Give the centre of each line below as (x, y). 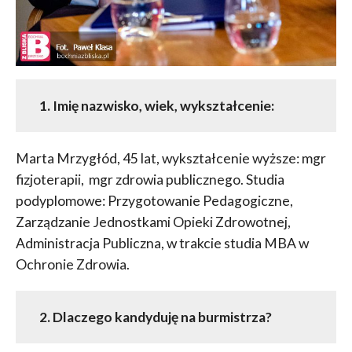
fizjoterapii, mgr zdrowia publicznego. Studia (150, 180)
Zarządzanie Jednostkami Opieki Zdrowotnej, (153, 222)
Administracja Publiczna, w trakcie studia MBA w (162, 244)
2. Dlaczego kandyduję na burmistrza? (155, 317)
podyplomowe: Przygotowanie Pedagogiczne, (154, 201)
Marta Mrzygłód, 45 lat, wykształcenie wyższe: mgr (170, 159)
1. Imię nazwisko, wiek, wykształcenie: (156, 106)
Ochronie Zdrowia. (72, 265)
